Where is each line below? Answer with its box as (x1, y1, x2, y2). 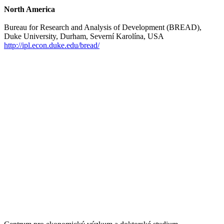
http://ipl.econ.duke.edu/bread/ (4, 40, 99, 49)
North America (4, 4, 55, 13)
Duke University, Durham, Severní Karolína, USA (4, 31, 164, 40)
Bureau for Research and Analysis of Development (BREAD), (4, 22, 201, 31)
